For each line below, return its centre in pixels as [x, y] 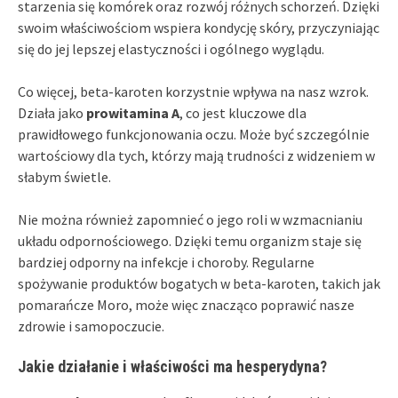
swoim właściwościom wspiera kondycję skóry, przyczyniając [199, 28]
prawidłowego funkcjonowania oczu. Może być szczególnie [194, 135]
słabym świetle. [64, 177]
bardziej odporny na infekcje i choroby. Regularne [166, 263]
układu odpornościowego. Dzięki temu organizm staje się [190, 241]
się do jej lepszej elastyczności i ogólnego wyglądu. [171, 49]
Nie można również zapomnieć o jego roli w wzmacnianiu [190, 220]
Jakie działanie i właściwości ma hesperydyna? [172, 367]
